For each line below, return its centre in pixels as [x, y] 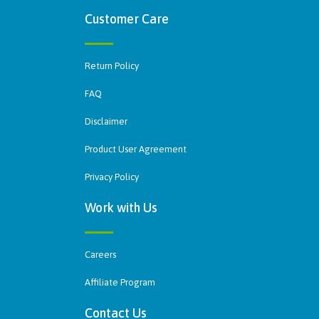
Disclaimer [106, 121]
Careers [100, 254]
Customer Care [127, 19]
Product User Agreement [136, 149]
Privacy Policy [112, 177]
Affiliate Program [120, 282]
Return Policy [112, 66]
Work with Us [121, 207]
